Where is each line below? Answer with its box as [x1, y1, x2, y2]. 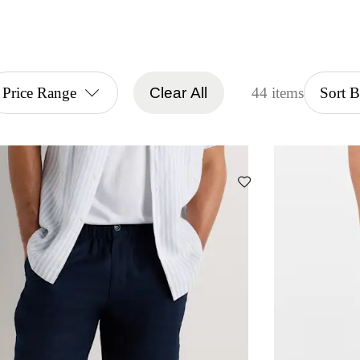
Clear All [149, 84, 208, 102]
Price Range [2, 84, 76, 102]
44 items [252, 84, 305, 102]
